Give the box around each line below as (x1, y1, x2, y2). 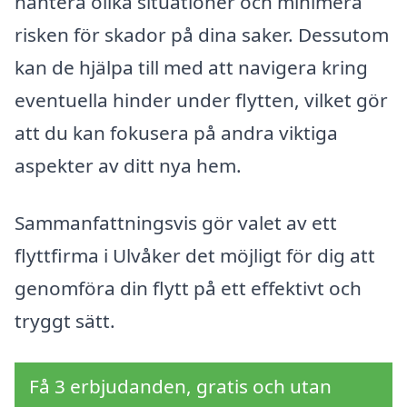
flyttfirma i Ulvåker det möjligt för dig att (15, 243, 375, 269)
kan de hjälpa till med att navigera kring (15, 54, 368, 80)
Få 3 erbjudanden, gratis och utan (29, 373, 332, 400)
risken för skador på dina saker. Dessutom (15, 21, 389, 47)
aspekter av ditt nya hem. (15, 152, 242, 178)
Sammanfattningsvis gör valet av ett (15, 210, 337, 236)
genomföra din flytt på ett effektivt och (15, 275, 362, 302)
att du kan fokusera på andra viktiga (15, 119, 338, 145)
